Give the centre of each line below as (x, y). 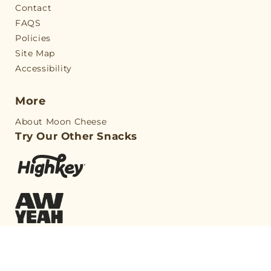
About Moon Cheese (61, 122)
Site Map (35, 54)
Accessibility (44, 69)
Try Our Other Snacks (76, 136)
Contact (34, 8)
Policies (33, 38)
